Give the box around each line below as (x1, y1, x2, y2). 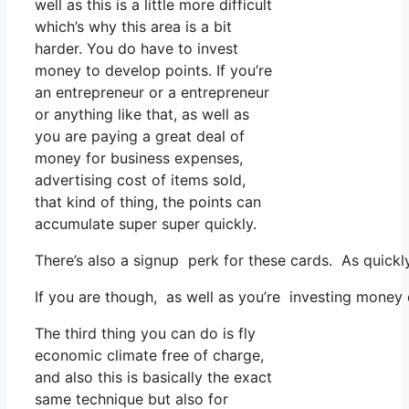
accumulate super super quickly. (35, 214, 257, 233)
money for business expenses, (35, 148, 243, 167)
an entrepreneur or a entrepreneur (35, 82, 269, 101)
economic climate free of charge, (35, 345, 264, 364)
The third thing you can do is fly (35, 323, 256, 342)
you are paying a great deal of (35, 126, 245, 145)
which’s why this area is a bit (35, 16, 232, 36)
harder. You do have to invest (35, 38, 238, 58)
